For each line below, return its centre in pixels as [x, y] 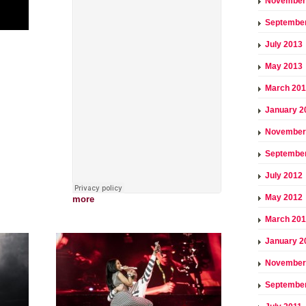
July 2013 [284, 44]
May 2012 [284, 197]
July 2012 [284, 175]
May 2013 [284, 66]
